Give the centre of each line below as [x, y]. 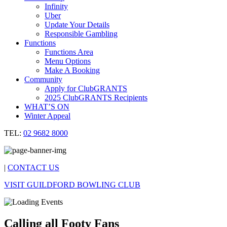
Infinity [56, 6]
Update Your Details [77, 25]
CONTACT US [33, 167]
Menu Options [68, 61]
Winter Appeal [47, 116]
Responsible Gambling [81, 34]
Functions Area [69, 52]
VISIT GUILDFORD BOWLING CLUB [72, 185]
